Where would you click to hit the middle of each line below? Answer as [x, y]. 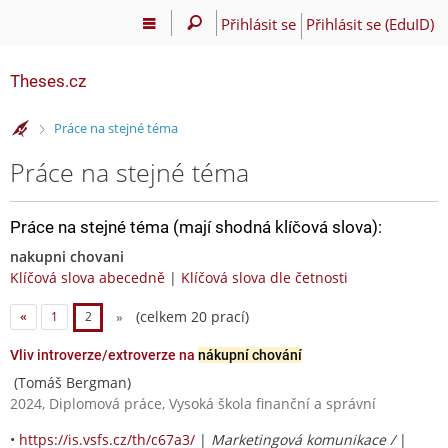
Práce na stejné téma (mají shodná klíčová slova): [196, 226]
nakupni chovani [67, 256]
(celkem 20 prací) [190, 316]
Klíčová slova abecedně [87, 277]
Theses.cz [48, 81]
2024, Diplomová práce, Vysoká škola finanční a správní [193, 403]
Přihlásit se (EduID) [369, 23]
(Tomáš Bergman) [70, 382]
